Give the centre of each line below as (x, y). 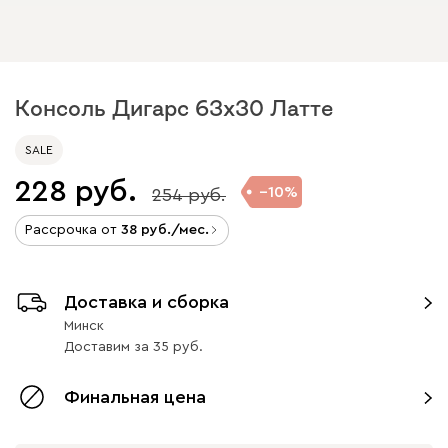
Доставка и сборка (146, 301)
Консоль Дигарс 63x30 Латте (174, 107)
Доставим (97, 346)
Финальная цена (135, 396)
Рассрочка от (73, 229)
